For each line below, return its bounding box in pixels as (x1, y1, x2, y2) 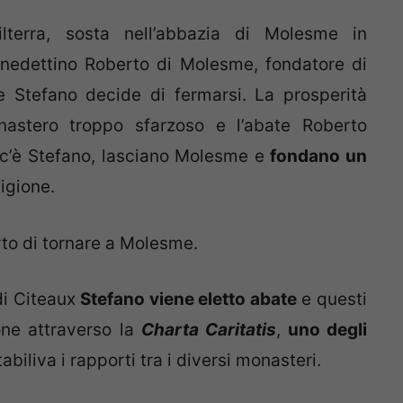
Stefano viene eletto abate (80, 289, 297, 310)
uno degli (281, 319, 368, 341)
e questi (296, 289, 368, 310)
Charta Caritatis (140, 319, 277, 341)
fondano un (270, 146, 368, 167)
